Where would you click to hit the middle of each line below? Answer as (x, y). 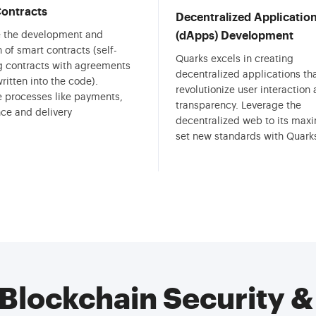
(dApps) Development (235, 36)
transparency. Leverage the (238, 106)
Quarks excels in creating (235, 59)
